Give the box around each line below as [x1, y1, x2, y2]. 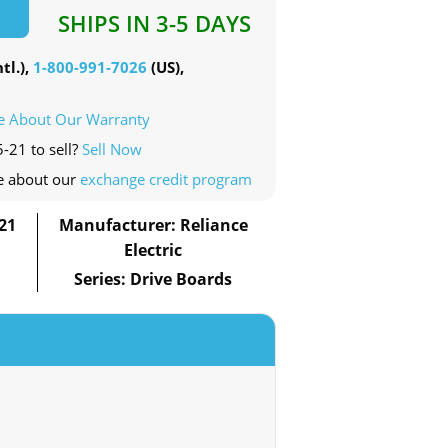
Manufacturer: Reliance [58, 214, 248, 237]
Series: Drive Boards [74, 268, 233, 291]
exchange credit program [80, 169, 252, 190]
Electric [124, 239, 183, 262]
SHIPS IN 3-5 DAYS [58, 8, 252, 39]
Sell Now [82, 139, 142, 160]
